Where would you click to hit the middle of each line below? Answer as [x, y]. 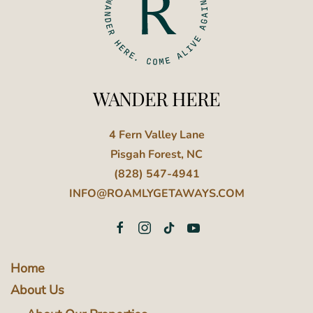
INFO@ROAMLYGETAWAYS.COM [156, 194]
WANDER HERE [156, 99]
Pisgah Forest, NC [156, 155]
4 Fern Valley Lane [156, 135]
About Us [37, 290]
